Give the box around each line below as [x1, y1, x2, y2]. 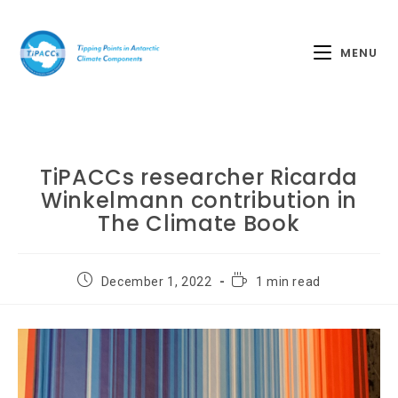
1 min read [255, 275, 321, 289]
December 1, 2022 [100, 275, 212, 289]
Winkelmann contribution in [40, 186, 358, 215]
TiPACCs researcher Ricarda [39, 163, 359, 192]
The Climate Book [98, 209, 300, 238]
